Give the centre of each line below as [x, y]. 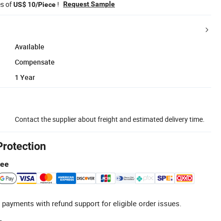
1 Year [25, 77]
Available [30, 46]
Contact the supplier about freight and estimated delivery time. [110, 119]
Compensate [35, 62]
